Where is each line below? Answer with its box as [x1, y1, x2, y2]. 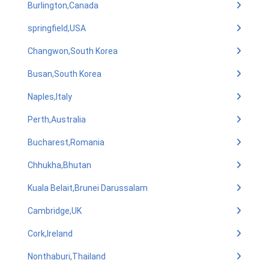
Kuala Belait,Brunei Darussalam [28, 183, 148, 193]
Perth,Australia [28, 115, 86, 124]
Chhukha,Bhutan [28, 160, 91, 170]
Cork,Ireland [28, 229, 73, 238]
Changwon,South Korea [28, 46, 118, 56]
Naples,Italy [28, 92, 72, 101]
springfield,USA [28, 23, 86, 33]
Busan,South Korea [28, 69, 101, 79]
